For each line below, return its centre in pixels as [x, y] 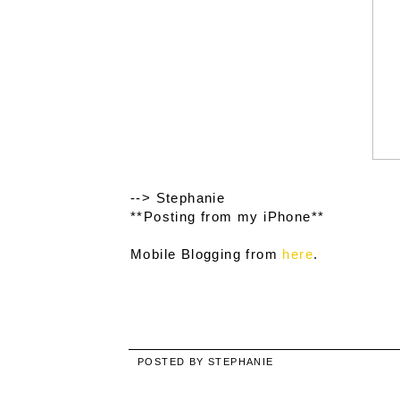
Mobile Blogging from [207, 254]
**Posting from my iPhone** [228, 217]
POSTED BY [173, 362]
